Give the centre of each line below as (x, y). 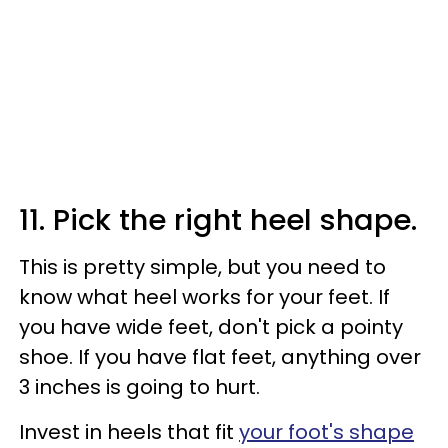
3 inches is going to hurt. (139, 386)
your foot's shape (326, 431)
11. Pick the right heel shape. (218, 219)
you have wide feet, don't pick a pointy (211, 326)
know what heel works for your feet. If (204, 296)
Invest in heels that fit (129, 431)
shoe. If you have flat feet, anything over (220, 356)
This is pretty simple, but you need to (202, 266)
